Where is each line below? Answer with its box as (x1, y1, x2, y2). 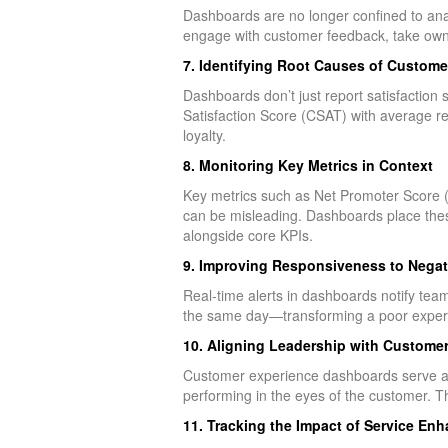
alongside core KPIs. (182, 224, 313, 245)
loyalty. (182, 124, 226, 145)
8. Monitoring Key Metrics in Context (182, 154, 433, 175)
